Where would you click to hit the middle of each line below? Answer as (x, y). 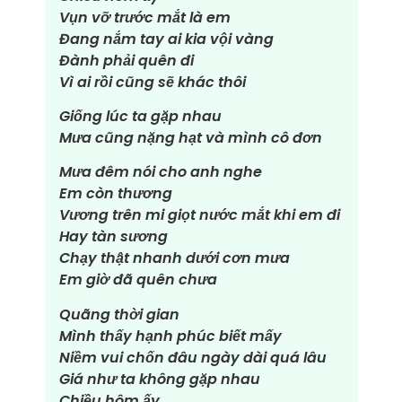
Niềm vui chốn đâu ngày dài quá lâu (192, 357)
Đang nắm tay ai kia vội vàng (166, 39)
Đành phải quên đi (126, 60)
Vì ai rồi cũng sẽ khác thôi (152, 82)
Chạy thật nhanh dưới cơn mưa (174, 258)
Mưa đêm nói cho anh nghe (160, 172)
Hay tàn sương (113, 237)
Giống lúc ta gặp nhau (140, 117)
